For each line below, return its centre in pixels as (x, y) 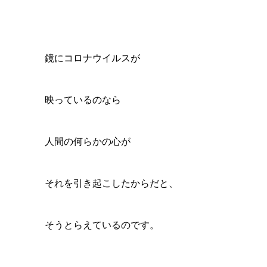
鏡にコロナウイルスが (92, 58)
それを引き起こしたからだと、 (111, 183)
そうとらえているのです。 (102, 225)
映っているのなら (83, 100)
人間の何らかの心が (87, 142)
